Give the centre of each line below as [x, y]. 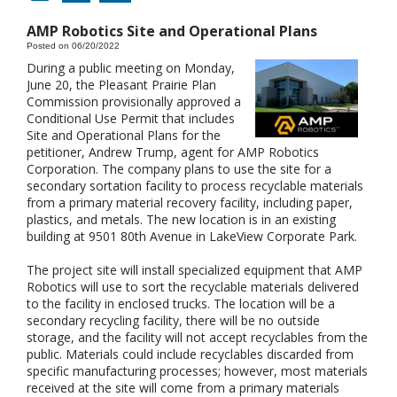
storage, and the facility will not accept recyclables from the [197, 338]
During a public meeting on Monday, [131, 68]
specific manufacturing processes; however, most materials [197, 371]
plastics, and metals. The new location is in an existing [181, 220]
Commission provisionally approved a [134, 102]
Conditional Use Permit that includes [131, 119]
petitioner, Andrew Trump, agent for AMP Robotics [173, 152]
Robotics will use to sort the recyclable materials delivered [193, 287]
